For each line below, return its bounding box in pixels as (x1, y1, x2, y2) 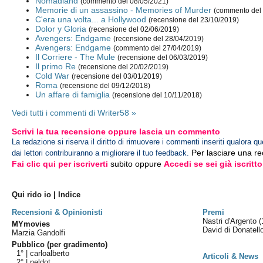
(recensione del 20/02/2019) (78, 63, 169, 71)
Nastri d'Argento (203, 217, 259, 225)
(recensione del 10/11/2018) (112, 92, 203, 99)
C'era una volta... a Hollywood (35, 15, 147, 25)
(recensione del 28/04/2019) (113, 35, 204, 43)
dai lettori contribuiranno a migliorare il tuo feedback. (12, 149, 190, 157)
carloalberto (30, 249, 70, 258)
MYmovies (12, 220, 50, 228)
